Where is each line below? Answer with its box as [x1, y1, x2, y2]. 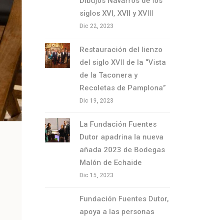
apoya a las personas [79, 207, 154, 216]
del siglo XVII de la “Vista [79, 58, 166, 67]
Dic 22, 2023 [79, 23, 113, 29]
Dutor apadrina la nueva [79, 133, 164, 141]
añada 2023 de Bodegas [79, 145, 165, 154]
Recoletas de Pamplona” [79, 83, 166, 92]
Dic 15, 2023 [79, 172, 113, 179]
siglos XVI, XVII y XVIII [79, 9, 153, 18]
